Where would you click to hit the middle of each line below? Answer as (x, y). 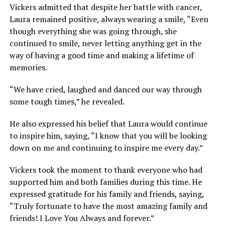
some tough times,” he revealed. (67, 101)
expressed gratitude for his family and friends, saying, (106, 194)
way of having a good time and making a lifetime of (101, 55)
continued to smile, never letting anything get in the (105, 43)
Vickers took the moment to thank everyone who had (106, 170)
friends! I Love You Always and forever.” (82, 218)
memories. (28, 67)
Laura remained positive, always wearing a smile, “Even (109, 19)
